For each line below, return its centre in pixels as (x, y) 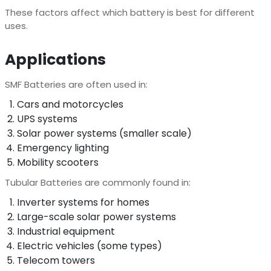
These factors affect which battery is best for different (129, 12)
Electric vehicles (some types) (89, 246)
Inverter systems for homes (83, 202)
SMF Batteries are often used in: (76, 84)
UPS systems (47, 119)
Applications (55, 59)
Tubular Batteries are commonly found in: (97, 182)
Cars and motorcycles (70, 104)
